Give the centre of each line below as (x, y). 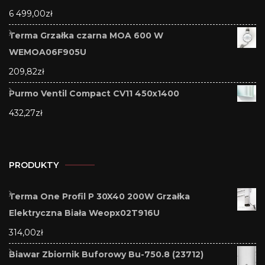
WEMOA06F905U (48, 52)
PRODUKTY (34, 165)
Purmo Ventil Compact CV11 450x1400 (94, 93)
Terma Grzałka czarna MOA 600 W (86, 35)
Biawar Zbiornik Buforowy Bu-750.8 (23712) (106, 254)
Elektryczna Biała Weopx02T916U (84, 213)
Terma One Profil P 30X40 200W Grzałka (99, 196)
